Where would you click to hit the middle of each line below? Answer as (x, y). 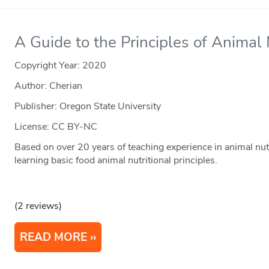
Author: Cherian (49, 86)
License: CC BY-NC (56, 127)
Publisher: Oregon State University (88, 107)
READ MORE (54, 237)
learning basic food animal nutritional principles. (116, 161)
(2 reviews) (38, 206)
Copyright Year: (49, 66)
